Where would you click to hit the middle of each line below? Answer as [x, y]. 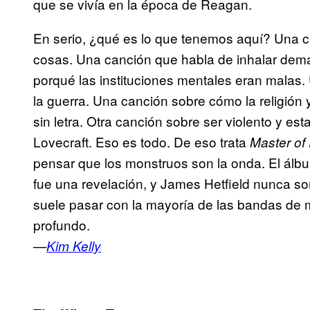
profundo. [62, 225]
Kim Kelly [74, 246]
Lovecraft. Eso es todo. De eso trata [140, 142]
